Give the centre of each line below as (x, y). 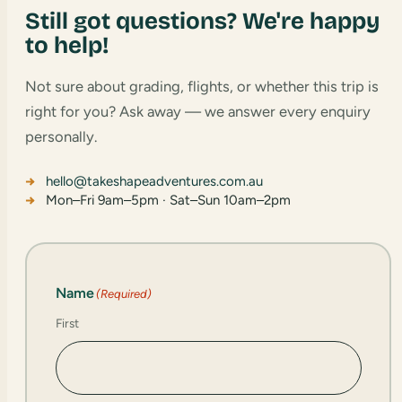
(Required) (123, 294)
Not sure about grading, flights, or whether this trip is (202, 87)
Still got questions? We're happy (202, 22)
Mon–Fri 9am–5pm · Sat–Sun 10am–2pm (168, 201)
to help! (67, 46)
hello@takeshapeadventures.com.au (154, 182)
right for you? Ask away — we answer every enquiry (198, 112)
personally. (61, 137)
